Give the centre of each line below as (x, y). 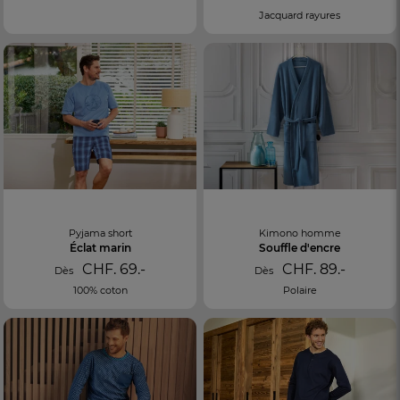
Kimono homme (300, 233)
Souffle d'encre (300, 248)
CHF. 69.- (112, 270)
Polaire (300, 291)
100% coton (100, 291)
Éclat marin (100, 248)
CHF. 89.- (312, 270)
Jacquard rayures (300, 16)
